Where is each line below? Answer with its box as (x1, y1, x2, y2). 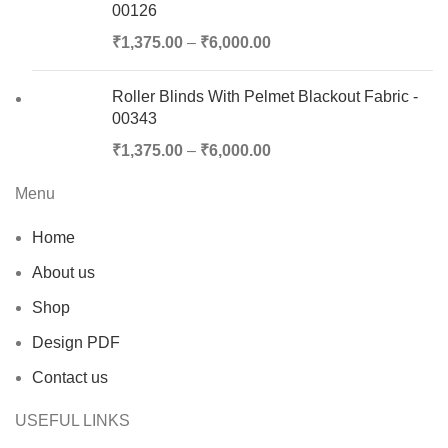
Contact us (32, 368, 108, 386)
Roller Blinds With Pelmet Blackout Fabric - (112, 87, 418, 105)
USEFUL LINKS (15, 411, 130, 429)
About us (32, 263, 95, 281)
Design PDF (32, 333, 120, 351)
